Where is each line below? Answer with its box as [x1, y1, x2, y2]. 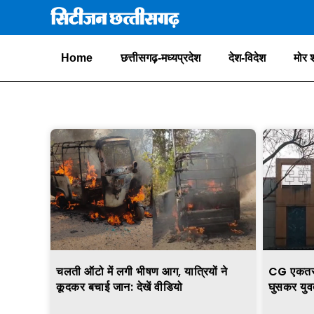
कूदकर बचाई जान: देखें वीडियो [56, 279, 183, 296]
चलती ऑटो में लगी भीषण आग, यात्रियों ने [56, 264, 228, 280]
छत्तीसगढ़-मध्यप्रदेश [121, 52, 200, 64]
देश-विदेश [228, 52, 266, 64]
